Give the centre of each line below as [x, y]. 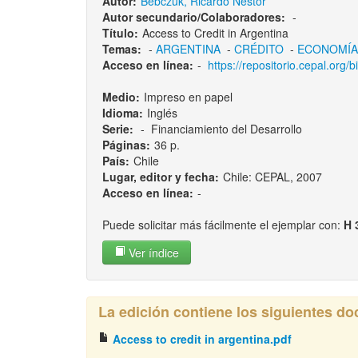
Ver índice [152, 253]
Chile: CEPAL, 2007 [272, 177]
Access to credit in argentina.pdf [200, 339]
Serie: [117, 129]
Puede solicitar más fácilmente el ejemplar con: [223, 225]
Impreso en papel [188, 97]
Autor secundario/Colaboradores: [193, 17]
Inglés [162, 113]
